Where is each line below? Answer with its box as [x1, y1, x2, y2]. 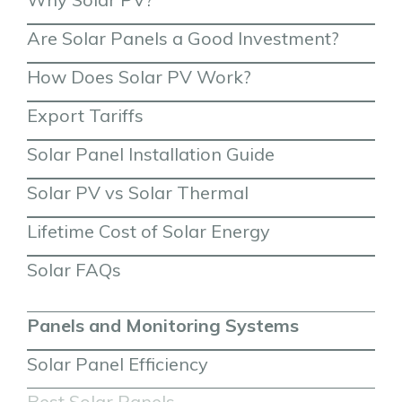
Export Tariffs [27, 103, 144, 127]
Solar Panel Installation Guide [27, 142, 275, 165]
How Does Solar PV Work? [27, 65, 251, 88]
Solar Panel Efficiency [27, 352, 208, 375]
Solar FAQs [27, 258, 121, 281]
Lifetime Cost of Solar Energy [27, 219, 270, 242]
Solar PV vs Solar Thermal [27, 180, 249, 204]
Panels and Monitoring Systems [27, 313, 299, 336]
